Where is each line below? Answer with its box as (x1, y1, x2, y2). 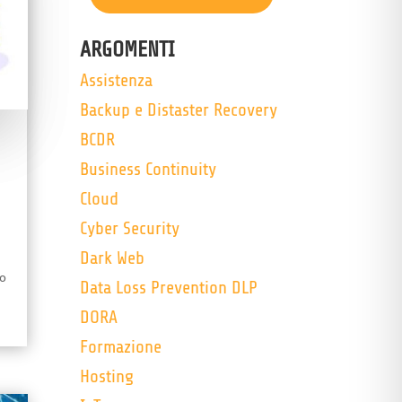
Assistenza (80, 70, 153, 92)
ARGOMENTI (80, 38, 176, 63)
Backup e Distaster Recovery (80, 100, 278, 121)
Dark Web (80, 248, 145, 269)
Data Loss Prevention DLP (80, 277, 258, 299)
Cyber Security (80, 218, 180, 240)
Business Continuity (80, 159, 217, 180)
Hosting (80, 366, 135, 388)
